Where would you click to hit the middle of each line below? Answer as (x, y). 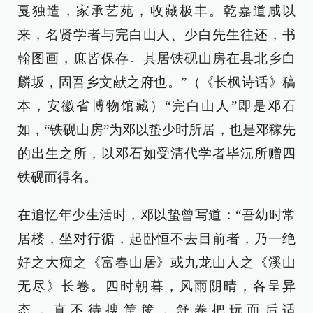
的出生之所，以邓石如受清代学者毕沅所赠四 (156, 154)
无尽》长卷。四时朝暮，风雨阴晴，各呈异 (156, 286)
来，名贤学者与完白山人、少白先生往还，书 (156, 35)
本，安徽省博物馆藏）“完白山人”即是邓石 (156, 106)
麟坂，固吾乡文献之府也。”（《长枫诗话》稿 (156, 82)
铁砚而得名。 (57, 177)
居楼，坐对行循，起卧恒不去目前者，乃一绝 (156, 239)
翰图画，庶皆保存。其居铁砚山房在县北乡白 (156, 59)
